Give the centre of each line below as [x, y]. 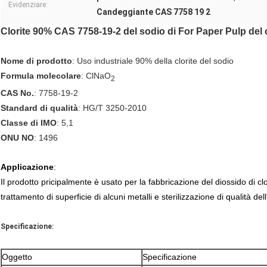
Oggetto [17, 257]
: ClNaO [96, 76]
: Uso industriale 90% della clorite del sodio [153, 61]
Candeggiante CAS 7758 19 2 [153, 12]
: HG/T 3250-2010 [112, 108]
